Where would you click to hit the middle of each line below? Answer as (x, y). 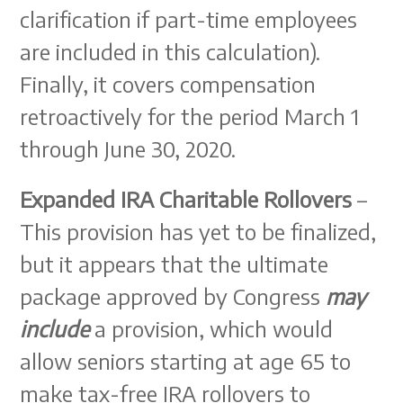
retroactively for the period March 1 (190, 116)
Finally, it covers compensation (168, 84)
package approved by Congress (173, 296)
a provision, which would (211, 328)
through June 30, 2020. (128, 148)
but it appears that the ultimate (175, 264)
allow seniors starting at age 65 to (186, 361)
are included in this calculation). (170, 51)
